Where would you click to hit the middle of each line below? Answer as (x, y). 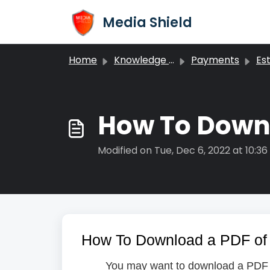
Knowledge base (141, 60)
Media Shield (147, 23)
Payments (215, 60)
